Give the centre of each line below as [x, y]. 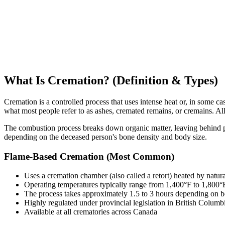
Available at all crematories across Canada [91, 212]
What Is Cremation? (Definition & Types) [111, 81]
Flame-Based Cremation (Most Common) [89, 156]
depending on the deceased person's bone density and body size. [105, 137]
